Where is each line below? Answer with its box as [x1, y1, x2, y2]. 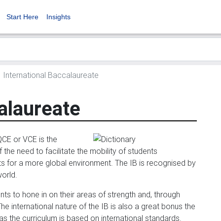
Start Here [6, 13, 38, 21]
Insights [46, 13, 71, 21]
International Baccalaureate [1, 70, 99, 80]
